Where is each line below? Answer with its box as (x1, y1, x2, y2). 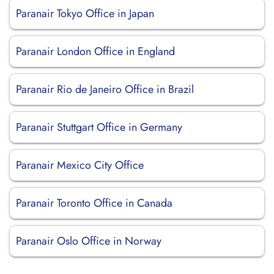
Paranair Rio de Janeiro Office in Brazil (16, 81, 194, 97)
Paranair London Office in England (16, 43, 175, 59)
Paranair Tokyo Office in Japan (16, 6, 154, 21)
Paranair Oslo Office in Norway (16, 233, 161, 249)
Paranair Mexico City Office (16, 157, 144, 173)
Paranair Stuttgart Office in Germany (16, 119, 182, 135)
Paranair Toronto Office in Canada (16, 195, 172, 211)
